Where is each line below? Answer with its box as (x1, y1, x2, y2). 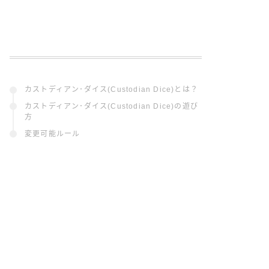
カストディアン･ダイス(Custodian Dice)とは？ (25, 85, 198, 94)
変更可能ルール (25, 130, 80, 139)
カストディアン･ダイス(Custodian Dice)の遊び (25, 102, 199, 111)
